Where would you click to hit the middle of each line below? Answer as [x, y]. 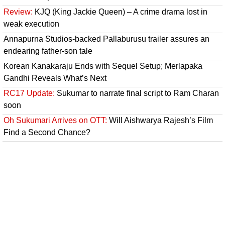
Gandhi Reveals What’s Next [55, 78]
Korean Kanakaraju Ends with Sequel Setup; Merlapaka [103, 66]
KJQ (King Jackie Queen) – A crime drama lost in [120, 12]
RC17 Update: [29, 93]
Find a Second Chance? [47, 133]
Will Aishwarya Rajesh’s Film [160, 121]
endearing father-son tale [48, 51]
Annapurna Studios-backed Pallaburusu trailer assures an [106, 39]
